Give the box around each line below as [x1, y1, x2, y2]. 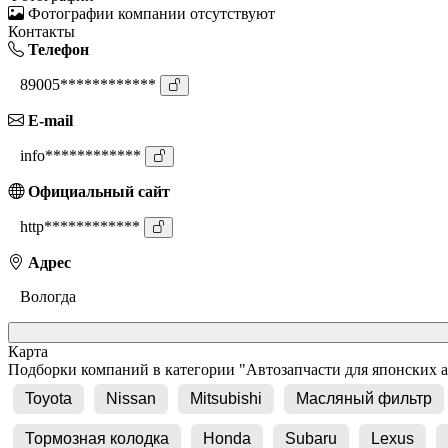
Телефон [24, 40, 89, 58]
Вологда [20, 287, 76, 305]
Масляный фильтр [296, 389, 432, 407]
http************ [20, 217, 140, 235]
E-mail [24, 111, 73, 129]
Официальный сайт [24, 182, 170, 200]
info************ [20, 146, 141, 164]
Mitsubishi [190, 389, 262, 407]
